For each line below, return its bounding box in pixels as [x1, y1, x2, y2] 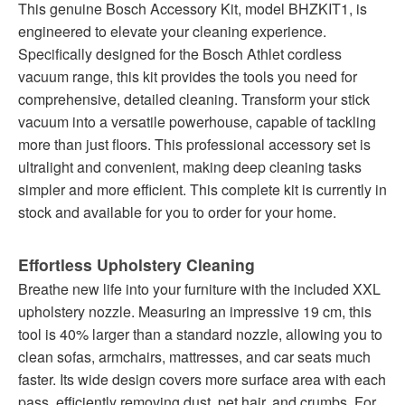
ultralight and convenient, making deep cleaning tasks [18, 155, 362, 177]
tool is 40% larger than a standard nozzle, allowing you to [18, 323, 382, 344]
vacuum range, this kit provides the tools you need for [18, 65, 357, 87]
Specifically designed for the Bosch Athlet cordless [18, 42, 342, 64]
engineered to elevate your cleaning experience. [18, 20, 326, 42]
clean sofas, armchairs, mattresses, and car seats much [18, 345, 371, 367]
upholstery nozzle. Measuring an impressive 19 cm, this [18, 300, 372, 322]
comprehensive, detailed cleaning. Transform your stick [18, 88, 370, 109]
